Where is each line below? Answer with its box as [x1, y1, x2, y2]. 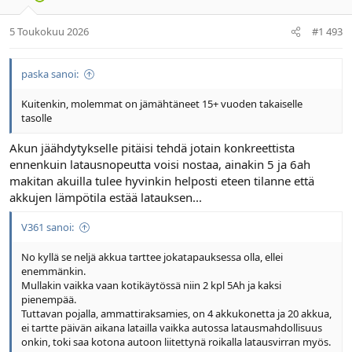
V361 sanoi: [21, 220, 74, 235]
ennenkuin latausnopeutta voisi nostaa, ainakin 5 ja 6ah [9, 156, 310, 172]
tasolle [21, 111, 52, 126]
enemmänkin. [21, 264, 86, 279]
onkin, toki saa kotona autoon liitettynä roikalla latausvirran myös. [21, 335, 331, 350]
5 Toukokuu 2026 [9, 24, 89, 39]
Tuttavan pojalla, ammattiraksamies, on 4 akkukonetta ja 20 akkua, [21, 306, 332, 321]
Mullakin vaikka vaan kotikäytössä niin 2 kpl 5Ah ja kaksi [21, 278, 281, 293]
